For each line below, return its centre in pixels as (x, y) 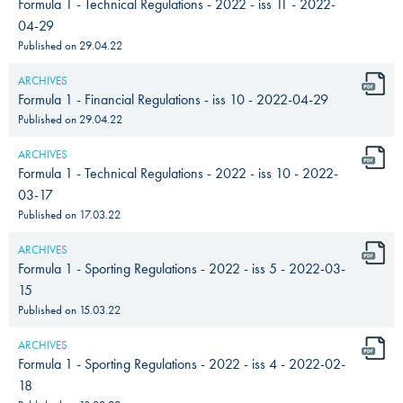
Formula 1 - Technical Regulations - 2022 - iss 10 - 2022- (178, 173)
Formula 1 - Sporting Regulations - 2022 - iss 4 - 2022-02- (182, 363)
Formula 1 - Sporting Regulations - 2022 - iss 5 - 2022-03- (182, 268)
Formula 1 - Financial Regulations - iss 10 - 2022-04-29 (173, 99)
